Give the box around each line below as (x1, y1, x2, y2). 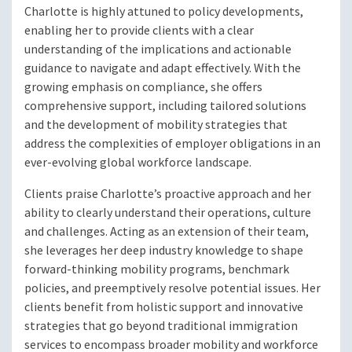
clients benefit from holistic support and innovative (24, 299, 303, 316)
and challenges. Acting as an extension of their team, (24, 223, 309, 240)
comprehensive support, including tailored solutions (24, 97, 306, 115)
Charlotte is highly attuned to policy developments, (24, 3, 303, 20)
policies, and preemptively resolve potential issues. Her (24, 280, 321, 297)
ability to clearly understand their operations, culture (24, 204, 311, 222)
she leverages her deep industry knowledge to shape (24, 242, 303, 259)
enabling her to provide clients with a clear (24, 22, 254, 39)
